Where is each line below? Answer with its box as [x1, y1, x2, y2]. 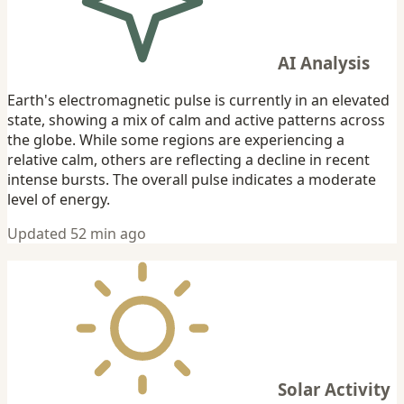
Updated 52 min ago [7, 224, 146, 244]
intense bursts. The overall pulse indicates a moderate [7, 170, 376, 190]
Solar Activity [278, 378, 390, 401]
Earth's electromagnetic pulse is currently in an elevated [7, 90, 390, 111]
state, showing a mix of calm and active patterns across [7, 110, 385, 131]
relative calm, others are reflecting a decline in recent [7, 150, 370, 170]
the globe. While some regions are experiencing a [7, 130, 344, 151]
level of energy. [7, 189, 110, 210]
